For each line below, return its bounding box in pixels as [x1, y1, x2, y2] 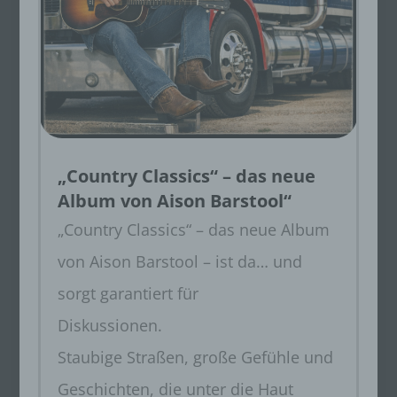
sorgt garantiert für [57, 283, 198, 305]
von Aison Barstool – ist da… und [57, 251, 302, 273]
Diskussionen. [57, 315, 162, 337]
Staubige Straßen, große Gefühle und [57, 346, 333, 369]
